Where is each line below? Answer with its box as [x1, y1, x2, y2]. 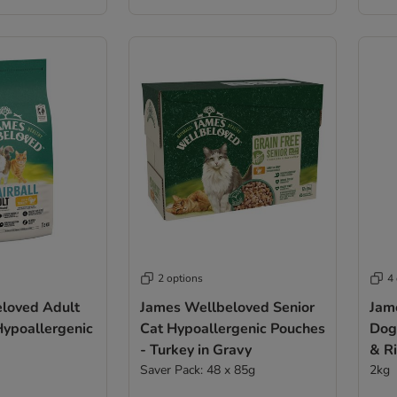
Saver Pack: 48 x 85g [139, 362, 255, 379]
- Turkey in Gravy [139, 340, 252, 361]
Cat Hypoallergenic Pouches [139, 319, 325, 339]
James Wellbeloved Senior [139, 298, 315, 318]
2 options [157, 271, 203, 286]
